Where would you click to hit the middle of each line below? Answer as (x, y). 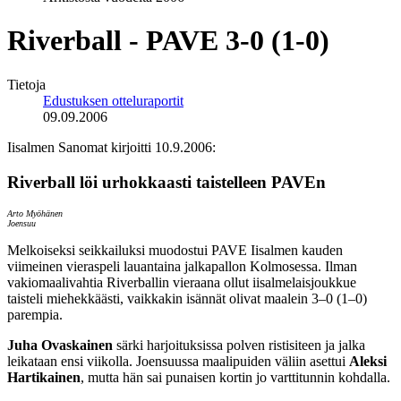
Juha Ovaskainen (60, 346)
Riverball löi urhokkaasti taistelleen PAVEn (166, 182)
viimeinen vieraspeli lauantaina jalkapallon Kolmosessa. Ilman (182, 267)
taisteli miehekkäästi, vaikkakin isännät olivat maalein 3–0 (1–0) (187, 299)
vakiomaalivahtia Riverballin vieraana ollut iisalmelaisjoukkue (182, 283)
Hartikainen (44, 378)
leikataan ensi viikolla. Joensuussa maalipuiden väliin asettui (178, 362)
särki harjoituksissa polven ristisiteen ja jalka (239, 346)
